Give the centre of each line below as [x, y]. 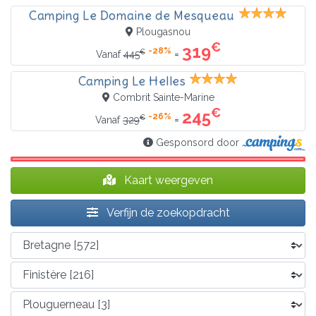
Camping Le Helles [132, 81]
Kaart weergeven [167, 180]
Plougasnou [163, 31]
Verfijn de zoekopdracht [166, 212]
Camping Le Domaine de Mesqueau [132, 15]
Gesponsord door [198, 142]
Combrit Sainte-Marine [163, 97]
